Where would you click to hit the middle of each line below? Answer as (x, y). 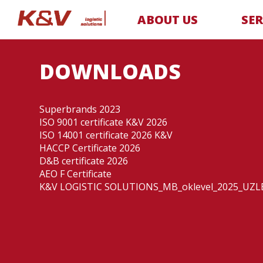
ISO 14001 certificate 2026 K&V (106, 135)
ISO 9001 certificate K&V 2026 (104, 122)
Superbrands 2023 (80, 109)
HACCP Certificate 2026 (90, 148)
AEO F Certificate (76, 174)
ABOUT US (168, 20)
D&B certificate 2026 (84, 161)
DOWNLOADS (110, 71)
